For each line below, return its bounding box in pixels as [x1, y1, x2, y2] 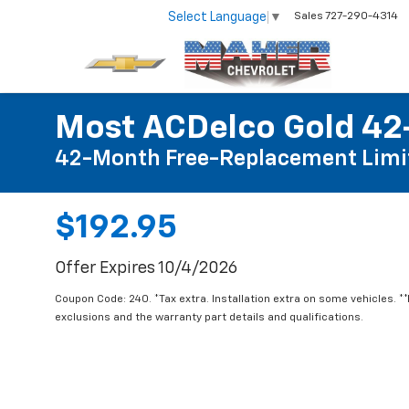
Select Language [168, 10, 267, 24]
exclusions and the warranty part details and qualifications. [55, 312, 363, 323]
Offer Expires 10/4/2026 [55, 260, 237, 277]
